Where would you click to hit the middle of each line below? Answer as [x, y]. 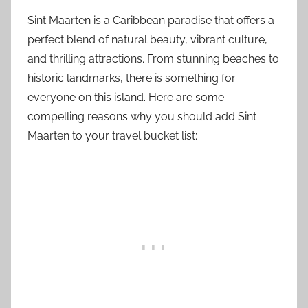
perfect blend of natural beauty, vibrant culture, [147, 39]
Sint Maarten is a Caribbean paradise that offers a [151, 20]
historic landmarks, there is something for [132, 78]
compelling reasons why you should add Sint [142, 116]
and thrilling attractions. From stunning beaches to [153, 58]
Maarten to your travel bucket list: [112, 135]
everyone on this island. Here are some [126, 97]
